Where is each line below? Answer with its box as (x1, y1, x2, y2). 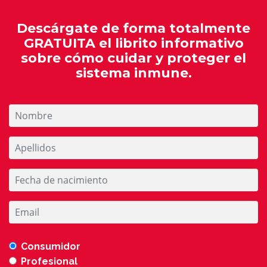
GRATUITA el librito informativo (23, 35, 244, 52)
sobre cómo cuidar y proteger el (21, 50, 246, 67)
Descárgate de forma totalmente (17, 20, 250, 37)
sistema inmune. (75, 65, 192, 82)
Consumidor (21, 241, 83, 253)
